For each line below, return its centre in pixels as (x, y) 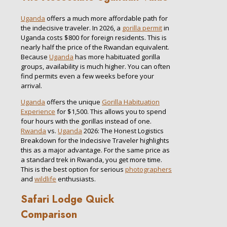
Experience (38, 111)
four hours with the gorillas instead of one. (86, 121)
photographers (148, 169)
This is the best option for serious (73, 169)
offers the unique (73, 102)
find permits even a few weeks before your (87, 76)
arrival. (31, 85)
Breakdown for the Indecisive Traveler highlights (95, 140)
